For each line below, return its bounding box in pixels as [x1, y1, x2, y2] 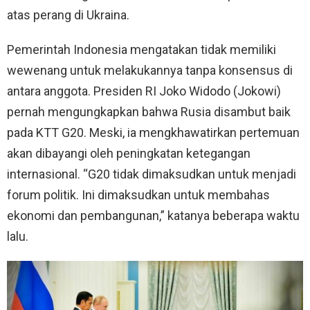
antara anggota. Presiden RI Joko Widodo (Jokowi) [7, 84, 281, 99]
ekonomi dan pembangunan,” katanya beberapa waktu [7, 208, 300, 224]
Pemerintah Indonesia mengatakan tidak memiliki [7, 42, 276, 57]
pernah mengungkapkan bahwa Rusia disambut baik [7, 104, 291, 120]
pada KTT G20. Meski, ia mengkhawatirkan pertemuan [7, 125, 300, 140]
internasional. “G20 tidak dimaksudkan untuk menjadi [7, 167, 296, 182]
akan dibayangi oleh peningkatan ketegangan [7, 146, 250, 161]
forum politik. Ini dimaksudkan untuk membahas [7, 188, 270, 203]
